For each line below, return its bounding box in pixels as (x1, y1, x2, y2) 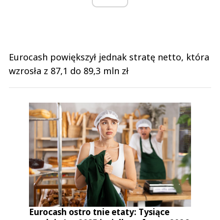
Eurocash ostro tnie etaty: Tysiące (29, 206, 170, 218)
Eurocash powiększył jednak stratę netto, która (9, 51, 209, 63)
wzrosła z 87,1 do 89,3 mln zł (9, 65, 129, 77)
